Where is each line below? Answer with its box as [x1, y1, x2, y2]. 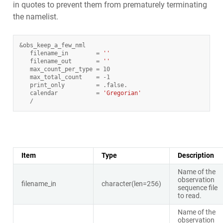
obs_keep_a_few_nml [22, 41, 86, 49]
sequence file [177, 183, 218, 192]
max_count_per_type [29, 65, 93, 73]
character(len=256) [101, 179, 161, 188]
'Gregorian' [103, 89, 141, 97]
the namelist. [12, 11, 58, 21]
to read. [177, 191, 202, 200]
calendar [29, 89, 58, 97]
